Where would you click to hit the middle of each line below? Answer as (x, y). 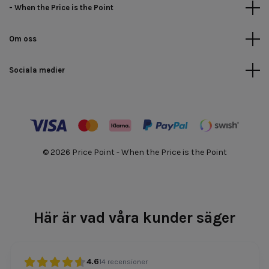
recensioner (127, 262)
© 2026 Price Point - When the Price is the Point (134, 152)
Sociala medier (37, 70)
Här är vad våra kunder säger (134, 217)
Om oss (23, 38)
